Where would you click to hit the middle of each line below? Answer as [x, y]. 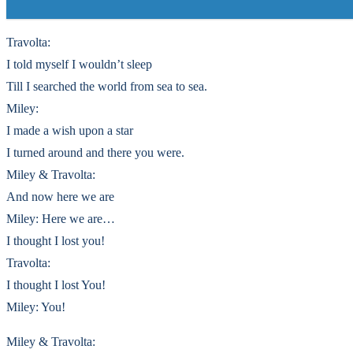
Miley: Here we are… [61, 219]
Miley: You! [36, 307]
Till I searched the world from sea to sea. [107, 86]
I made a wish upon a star [70, 130]
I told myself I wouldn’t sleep [79, 64]
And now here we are [60, 197]
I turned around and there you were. [95, 152]
